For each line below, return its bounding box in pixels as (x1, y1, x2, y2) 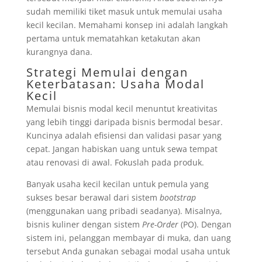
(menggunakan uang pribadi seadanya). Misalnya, (26, 205, 222, 216)
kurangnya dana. (26, 46, 92, 57)
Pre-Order (142, 219, 178, 230)
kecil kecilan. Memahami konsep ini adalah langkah (26, 19, 228, 30)
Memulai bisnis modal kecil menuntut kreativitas (26, 103, 218, 114)
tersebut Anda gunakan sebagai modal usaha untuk (26, 246, 230, 257)
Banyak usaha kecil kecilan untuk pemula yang (26, 178, 209, 189)
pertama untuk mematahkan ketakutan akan (26, 33, 201, 44)
